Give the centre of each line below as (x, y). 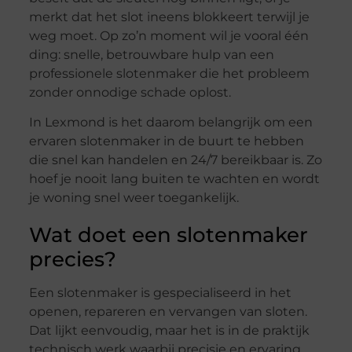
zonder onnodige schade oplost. (130, 93)
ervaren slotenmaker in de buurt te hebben (166, 141)
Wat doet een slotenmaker (168, 235)
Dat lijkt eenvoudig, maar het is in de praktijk (169, 331)
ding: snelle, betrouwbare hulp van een (151, 55)
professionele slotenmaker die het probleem (169, 74)
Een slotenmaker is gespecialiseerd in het (160, 293)
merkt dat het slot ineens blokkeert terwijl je (169, 17)
